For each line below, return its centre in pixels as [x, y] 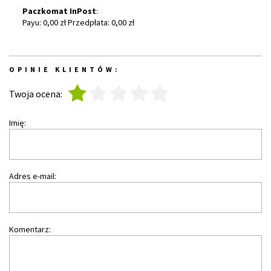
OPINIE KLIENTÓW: [65, 69]
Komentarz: [30, 229]
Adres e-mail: [33, 176]
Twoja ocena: [37, 93]
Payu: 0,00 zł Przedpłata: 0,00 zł [78, 22]
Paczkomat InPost [59, 11]
